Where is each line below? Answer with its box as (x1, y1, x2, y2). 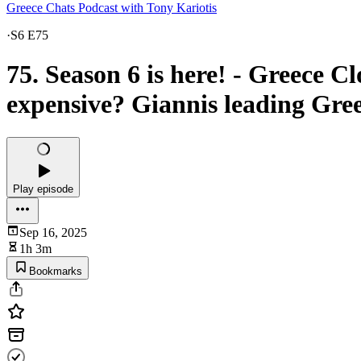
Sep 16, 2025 (19, 225, 87, 239)
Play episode (13, 182, 73, 195)
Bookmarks (29, 264, 82, 277)
